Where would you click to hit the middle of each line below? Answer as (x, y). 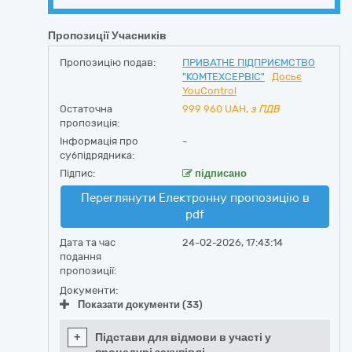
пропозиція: (90, 123)
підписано (219, 173)
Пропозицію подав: (108, 62)
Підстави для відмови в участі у (183, 337)
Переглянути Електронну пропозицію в (195, 198)
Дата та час (88, 242)
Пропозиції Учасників (107, 36)
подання (81, 257)
